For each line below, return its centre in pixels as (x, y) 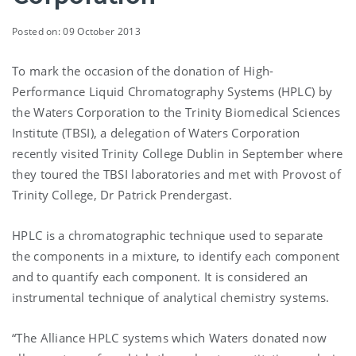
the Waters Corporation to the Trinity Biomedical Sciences (176, 112)
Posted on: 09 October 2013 (76, 31)
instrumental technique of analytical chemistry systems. (171, 297)
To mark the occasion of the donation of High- (143, 70)
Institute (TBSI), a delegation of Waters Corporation (156, 132)
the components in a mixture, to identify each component (176, 255)
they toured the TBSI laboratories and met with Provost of (177, 174)
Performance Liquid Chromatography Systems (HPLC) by (172, 91)
